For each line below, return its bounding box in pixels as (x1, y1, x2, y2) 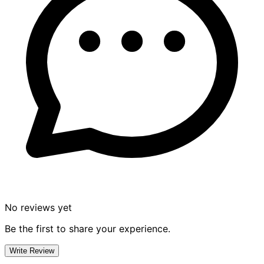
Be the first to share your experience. (5, 222, 170, 235)
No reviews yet (5, 201, 72, 213)
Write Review (9, 246, 54, 255)
